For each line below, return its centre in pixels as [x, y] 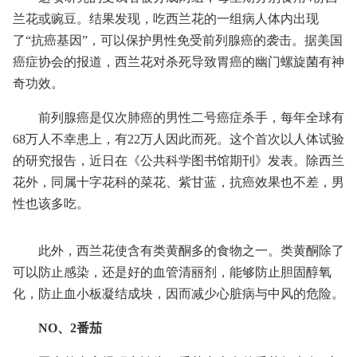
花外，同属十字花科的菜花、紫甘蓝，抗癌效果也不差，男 [178, 182]
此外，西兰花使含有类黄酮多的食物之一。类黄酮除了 [191, 251]
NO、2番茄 [70, 328]
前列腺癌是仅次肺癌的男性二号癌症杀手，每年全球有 [191, 118]
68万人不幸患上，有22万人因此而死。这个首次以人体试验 [178, 139]
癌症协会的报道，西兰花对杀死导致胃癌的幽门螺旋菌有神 [178, 62]
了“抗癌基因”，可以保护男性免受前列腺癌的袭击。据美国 [178, 40]
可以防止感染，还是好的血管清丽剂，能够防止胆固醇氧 [172, 272]
